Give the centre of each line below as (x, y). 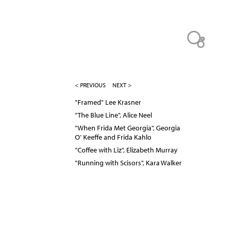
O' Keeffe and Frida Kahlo (113, 137)
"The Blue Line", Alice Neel (113, 115)
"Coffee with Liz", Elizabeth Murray (126, 150)
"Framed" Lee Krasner (108, 102)
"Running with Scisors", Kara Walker (128, 163)
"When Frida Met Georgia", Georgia (128, 128)
